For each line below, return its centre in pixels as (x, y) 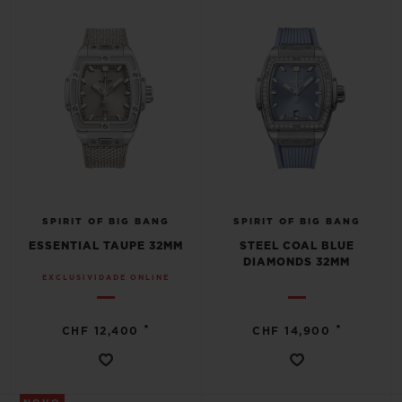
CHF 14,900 (292, 331)
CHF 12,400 (100, 331)
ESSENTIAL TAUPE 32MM (105, 246)
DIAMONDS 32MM (297, 262)
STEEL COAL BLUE (297, 246)
